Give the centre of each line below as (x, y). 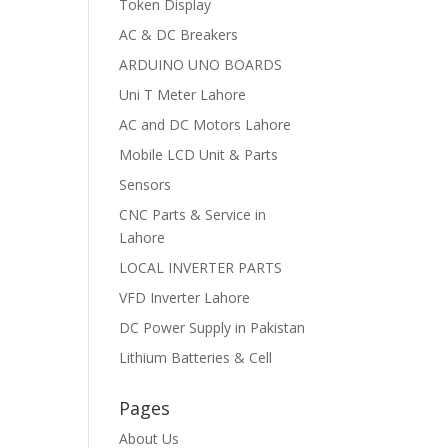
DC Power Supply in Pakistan (212, 327)
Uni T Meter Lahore (183, 94)
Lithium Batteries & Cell (196, 357)
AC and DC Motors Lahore (205, 124)
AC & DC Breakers (179, 34)
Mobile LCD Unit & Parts (199, 154)
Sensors (145, 184)
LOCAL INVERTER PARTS (201, 267)
